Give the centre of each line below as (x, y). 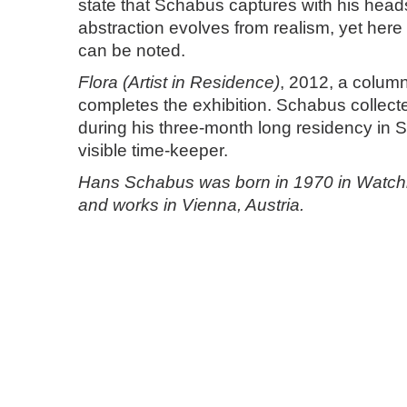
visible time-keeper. (153, 150)
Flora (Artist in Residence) (179, 82)
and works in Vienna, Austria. (191, 205)
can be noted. (132, 50)
